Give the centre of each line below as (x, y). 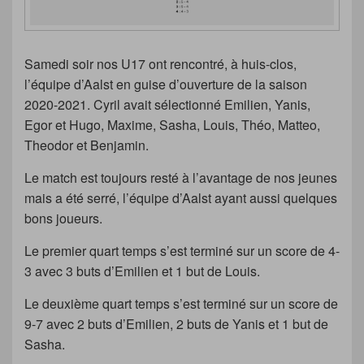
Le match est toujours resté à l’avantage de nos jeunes (181, 178)
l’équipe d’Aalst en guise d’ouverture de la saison (166, 84)
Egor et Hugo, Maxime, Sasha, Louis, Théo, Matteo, (172, 125)
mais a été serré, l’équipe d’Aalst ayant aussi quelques (181, 198)
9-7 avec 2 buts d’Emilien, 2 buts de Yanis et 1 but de (176, 324)
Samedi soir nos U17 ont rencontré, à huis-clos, (160, 64)
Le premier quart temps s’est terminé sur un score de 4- (182, 251)
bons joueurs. (63, 219)
